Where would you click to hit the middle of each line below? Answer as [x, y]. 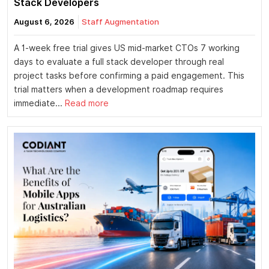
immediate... [39, 104]
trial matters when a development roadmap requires [119, 90]
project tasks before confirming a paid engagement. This [129, 76]
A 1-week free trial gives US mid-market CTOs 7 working [127, 48]
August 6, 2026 [44, 22]
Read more [87, 104]
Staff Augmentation [120, 22]
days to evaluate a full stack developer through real [119, 62]
